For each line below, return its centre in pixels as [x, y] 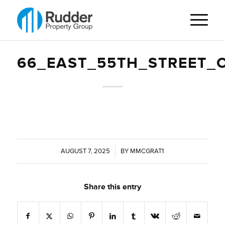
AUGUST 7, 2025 [86, 151]
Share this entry [112, 187]
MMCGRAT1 [147, 151]
